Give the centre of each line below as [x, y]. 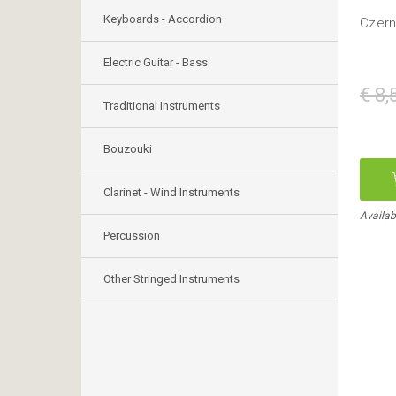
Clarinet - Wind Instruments [171, 192]
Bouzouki [128, 149]
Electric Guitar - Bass [156, 62]
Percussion [132, 236]
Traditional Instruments [162, 106]
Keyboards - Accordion [163, 19]
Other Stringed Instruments [171, 279]
